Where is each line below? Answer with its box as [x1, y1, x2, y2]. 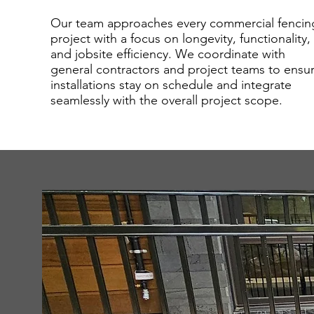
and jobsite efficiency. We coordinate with [50, 46, 285, 62]
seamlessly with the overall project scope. [50, 93, 282, 108]
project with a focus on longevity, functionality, [50, 31, 310, 46]
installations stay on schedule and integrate [50, 77, 292, 93]
